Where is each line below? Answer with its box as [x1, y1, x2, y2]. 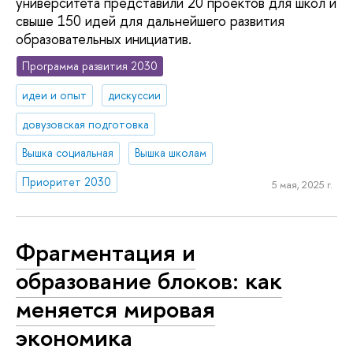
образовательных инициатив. [16, 29, 191, 50]
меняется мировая [16, 292, 215, 325]
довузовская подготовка [22, 116, 150, 132]
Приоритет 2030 [22, 174, 112, 190]
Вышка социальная [22, 145, 114, 161]
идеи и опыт [22, 87, 87, 102]
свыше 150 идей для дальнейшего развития [16, 11, 284, 32]
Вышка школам [135, 145, 207, 161]
